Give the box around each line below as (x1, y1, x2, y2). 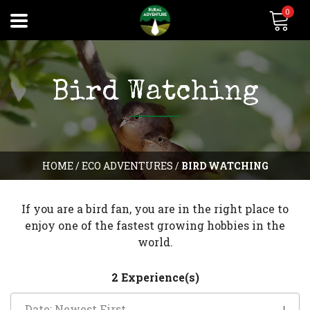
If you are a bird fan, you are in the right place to (21, 201, 289, 216)
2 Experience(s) (111, 270, 199, 284)
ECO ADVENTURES (81, 159, 173, 172)
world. (137, 235, 173, 249)
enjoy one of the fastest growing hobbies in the (25, 218, 285, 232)
